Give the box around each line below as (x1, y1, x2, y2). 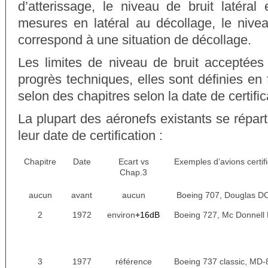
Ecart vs (118, 157, 149, 167)
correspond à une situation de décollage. (18, 32, 251, 48)
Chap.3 (120, 167, 147, 178)
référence (115, 257, 152, 267)
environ (107, 210, 135, 220)
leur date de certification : (18, 128, 163, 144)
